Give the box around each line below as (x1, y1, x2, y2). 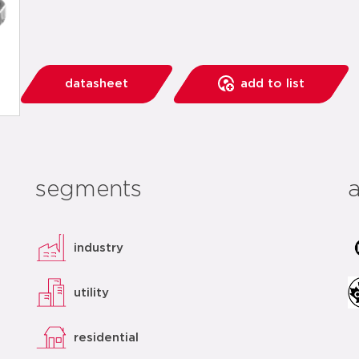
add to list (240, 78, 305, 90)
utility (74, 286, 110, 299)
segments (35, 179, 143, 201)
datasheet (65, 78, 128, 90)
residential (74, 331, 139, 344)
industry (74, 241, 124, 254)
